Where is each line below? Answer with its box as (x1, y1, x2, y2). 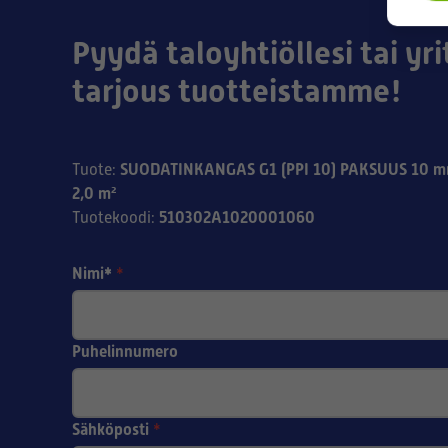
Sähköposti (72, 420, 149, 439)
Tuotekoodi (72, 209, 151, 227)
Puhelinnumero (72, 342, 178, 361)
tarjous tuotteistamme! (72, 72, 402, 110)
